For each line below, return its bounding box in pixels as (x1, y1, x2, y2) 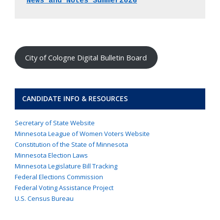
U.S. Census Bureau (15, 193, 74, 203)
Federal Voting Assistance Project (15, 183, 113, 192)
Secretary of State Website (15, 118, 95, 127)
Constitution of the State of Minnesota (15, 139, 128, 149)
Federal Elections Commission (15, 172, 103, 181)
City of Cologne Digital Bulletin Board (25, 52, 147, 62)
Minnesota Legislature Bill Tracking (15, 161, 117, 170)
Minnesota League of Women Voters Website (15, 129, 150, 138)
